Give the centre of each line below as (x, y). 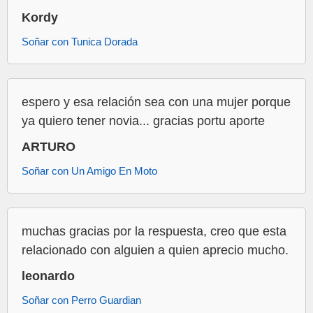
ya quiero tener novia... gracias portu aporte (143, 121)
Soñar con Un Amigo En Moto (89, 171)
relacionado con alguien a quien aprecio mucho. (155, 250)
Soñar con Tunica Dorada (80, 42)
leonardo (48, 276)
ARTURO (49, 147)
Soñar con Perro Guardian (81, 300)
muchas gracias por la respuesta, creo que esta (154, 232)
